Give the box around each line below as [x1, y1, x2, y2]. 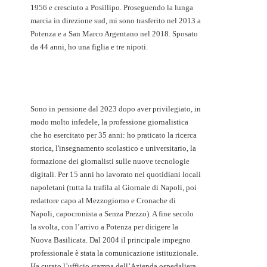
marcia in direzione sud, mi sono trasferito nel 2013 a [30, 16, 201, 26]
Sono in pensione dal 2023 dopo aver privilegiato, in [30, 104, 201, 114]
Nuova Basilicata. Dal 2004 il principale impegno [30, 235, 191, 245]
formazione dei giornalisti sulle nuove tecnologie [30, 157, 190, 166]
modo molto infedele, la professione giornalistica [30, 117, 188, 127]
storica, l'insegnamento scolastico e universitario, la [30, 144, 196, 153]
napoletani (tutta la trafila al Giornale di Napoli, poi [30, 183, 197, 193]
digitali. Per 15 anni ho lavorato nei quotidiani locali [30, 170, 201, 179]
